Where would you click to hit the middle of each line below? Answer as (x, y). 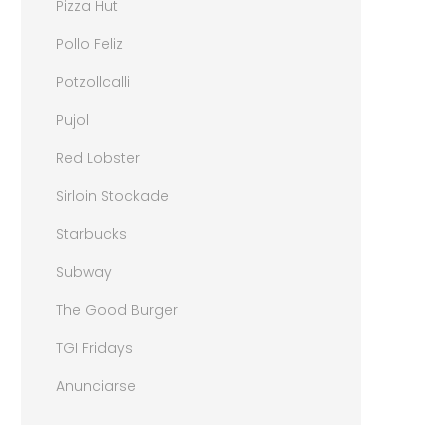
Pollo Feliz (90, 43)
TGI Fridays (95, 347)
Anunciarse (96, 385)
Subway (84, 271)
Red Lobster (98, 157)
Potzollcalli (93, 81)
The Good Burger (117, 309)
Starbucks (92, 233)
